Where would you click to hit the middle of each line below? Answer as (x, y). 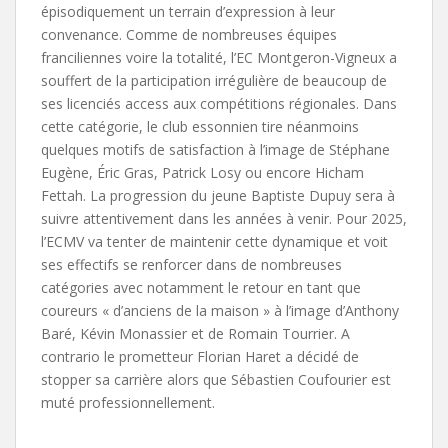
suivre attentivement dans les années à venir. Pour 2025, (224, 218)
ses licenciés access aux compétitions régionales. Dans (219, 103)
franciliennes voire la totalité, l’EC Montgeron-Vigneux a (219, 57)
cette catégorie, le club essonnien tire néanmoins (200, 126)
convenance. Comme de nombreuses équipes (189, 34)
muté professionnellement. (130, 402)
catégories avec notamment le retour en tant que (201, 287)
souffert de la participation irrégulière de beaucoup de (214, 80)
